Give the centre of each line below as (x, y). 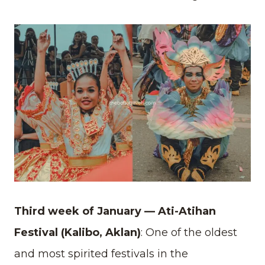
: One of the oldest (189, 233)
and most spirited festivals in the (101, 254)
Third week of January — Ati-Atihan (115, 211)
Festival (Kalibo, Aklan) (77, 233)
